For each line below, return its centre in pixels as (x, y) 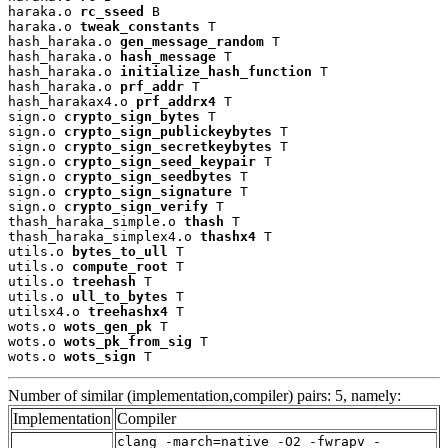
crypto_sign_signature (148, 191)
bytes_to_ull (120, 251)
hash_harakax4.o (72, 101)
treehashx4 (128, 311)
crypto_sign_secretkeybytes (168, 146)
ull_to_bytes (120, 296)
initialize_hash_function (216, 71)
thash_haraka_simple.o (96, 221)
